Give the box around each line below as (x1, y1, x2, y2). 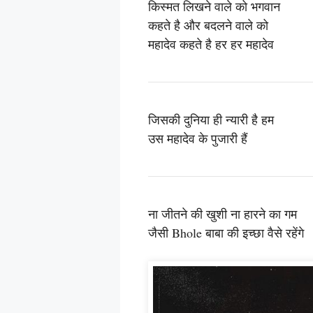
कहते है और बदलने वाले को (148, 16, 268, 34)
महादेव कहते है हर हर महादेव (148, 35, 274, 52)
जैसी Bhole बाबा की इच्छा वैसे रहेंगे (148, 224, 304, 241)
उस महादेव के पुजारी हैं (148, 129, 247, 147)
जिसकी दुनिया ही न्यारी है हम (148, 110, 274, 128)
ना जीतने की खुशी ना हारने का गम (148, 205, 297, 222)
